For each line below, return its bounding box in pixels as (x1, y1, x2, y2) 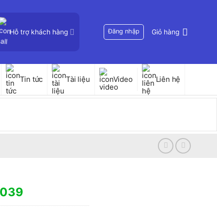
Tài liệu (66, 75, 90, 84)
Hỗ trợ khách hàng (9, 28, 68, 36)
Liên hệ (155, 75, 181, 84)
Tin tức (19, 75, 43, 84)
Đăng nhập (108, 28, 140, 35)
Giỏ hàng (152, 28, 180, 36)
